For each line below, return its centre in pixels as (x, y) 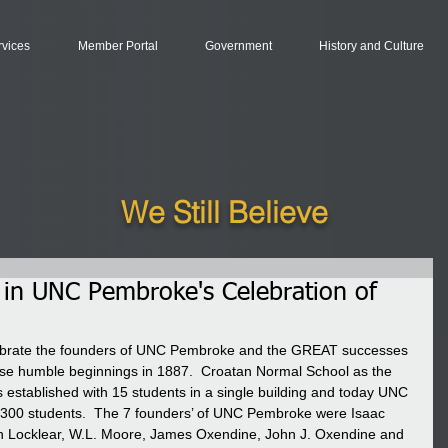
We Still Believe (224, 212)
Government (238, 46)
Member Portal (117, 46)
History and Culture (371, 46)
